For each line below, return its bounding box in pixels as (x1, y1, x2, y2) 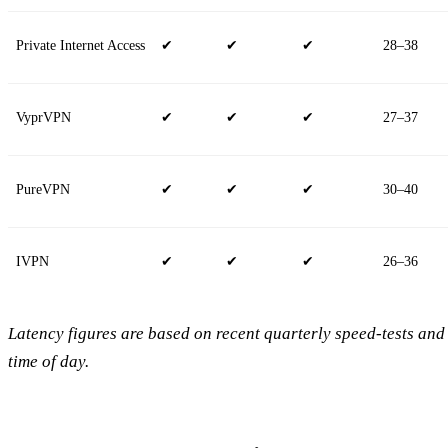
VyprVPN (16, 109, 71, 125)
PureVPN (16, 181, 70, 197)
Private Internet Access (16, 37, 145, 53)
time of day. (8, 351, 89, 371)
